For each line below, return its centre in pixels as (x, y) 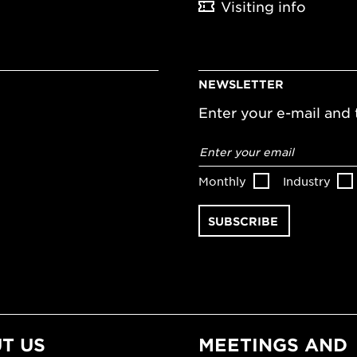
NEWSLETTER (241, 84)
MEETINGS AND (273, 345)
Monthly (222, 180)
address (226, 156)
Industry (306, 180)
